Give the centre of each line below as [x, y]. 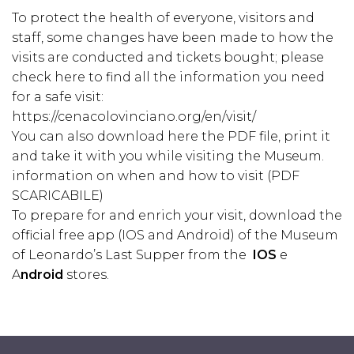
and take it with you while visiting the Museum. [168, 156]
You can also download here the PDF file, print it [171, 136]
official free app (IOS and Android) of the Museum [175, 235]
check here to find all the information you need [168, 77]
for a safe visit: [58, 97]
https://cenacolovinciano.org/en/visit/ [134, 117]
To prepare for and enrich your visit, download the [177, 215]
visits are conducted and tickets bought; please [168, 57]
